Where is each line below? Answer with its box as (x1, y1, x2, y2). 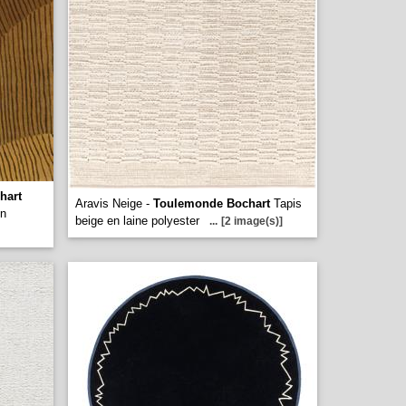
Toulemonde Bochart (153, 197, 270, 210)
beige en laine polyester (75, 214, 199, 227)
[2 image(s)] (221, 215, 283, 227)
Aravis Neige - (75, 197, 153, 210)
